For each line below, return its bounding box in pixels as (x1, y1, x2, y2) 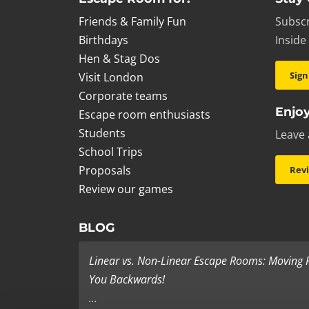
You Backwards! (89, 272, 165, 287)
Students (79, 126, 126, 141)
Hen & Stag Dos (79, 51, 160, 66)
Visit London (79, 70, 143, 85)
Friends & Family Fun (79, 14, 186, 29)
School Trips (79, 144, 143, 159)
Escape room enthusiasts (79, 107, 210, 122)
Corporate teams (79, 88, 168, 103)
